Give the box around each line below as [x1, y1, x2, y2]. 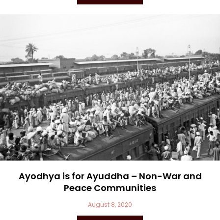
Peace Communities [64, 182, 156, 194]
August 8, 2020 [88, 200, 132, 209]
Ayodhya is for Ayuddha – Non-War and [18, 170, 202, 183]
